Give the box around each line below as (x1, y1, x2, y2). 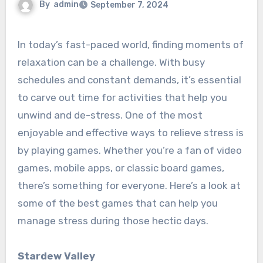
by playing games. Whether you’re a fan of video (17, 144, 242, 157)
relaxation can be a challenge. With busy (17, 56, 205, 69)
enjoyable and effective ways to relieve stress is (17, 127, 244, 139)
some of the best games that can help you (17, 197, 218, 210)
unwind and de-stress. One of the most (17, 109, 203, 122)
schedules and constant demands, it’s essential (17, 74, 241, 86)
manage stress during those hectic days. (17, 215, 208, 227)
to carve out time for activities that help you (17, 92, 227, 104)
